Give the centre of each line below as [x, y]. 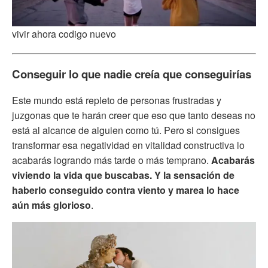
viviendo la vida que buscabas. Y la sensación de [123, 175]
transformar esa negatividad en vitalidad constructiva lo [128, 145]
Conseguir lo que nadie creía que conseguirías [132, 74]
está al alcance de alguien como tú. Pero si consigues [126, 130]
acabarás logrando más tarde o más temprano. [112, 160]
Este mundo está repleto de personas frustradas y [117, 100]
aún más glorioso [51, 205]
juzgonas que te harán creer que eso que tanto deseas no [134, 115]
